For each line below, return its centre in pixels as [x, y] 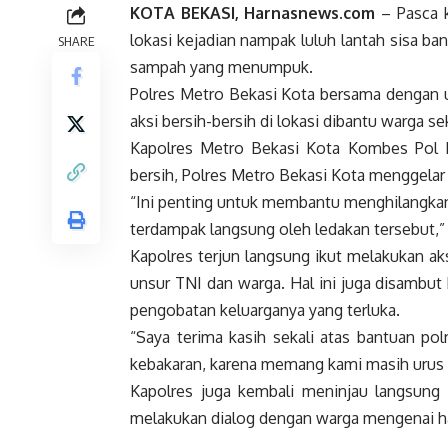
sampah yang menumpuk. [221, 67]
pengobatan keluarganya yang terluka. [265, 310]
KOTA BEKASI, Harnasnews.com [253, 13]
